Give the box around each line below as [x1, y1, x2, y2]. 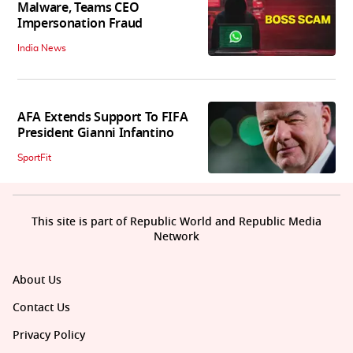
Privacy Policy [13, 326, 85, 344]
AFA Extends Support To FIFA [17, 107, 188, 127]
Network [154, 228, 199, 245]
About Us [13, 271, 61, 288]
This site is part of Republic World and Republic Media [32, 213, 321, 230]
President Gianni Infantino [17, 123, 174, 143]
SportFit [17, 152, 51, 162]
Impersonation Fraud [17, 14, 143, 34]
